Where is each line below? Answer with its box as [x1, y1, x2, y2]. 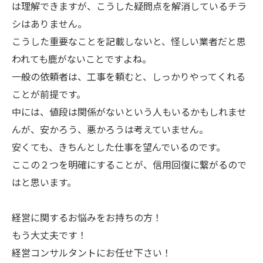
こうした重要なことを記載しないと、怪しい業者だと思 [12, 34, 246, 48]
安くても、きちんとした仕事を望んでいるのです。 [12, 140, 225, 154]
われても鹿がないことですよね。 [12, 52, 151, 66]
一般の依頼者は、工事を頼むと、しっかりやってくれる [12, 69, 245, 83]
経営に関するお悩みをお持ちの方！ [12, 210, 162, 224]
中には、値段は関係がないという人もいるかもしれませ [12, 104, 247, 119]
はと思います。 [12, 175, 76, 189]
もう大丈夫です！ [12, 228, 87, 242]
